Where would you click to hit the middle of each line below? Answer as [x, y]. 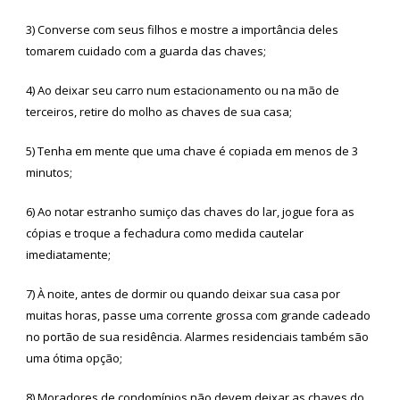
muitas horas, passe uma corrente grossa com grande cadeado [198, 315]
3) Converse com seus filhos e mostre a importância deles [182, 29]
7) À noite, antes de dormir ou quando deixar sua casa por [183, 293]
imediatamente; [68, 254]
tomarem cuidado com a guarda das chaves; [146, 50]
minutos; [49, 172]
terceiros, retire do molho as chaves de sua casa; [159, 111]
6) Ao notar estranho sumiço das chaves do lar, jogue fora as [190, 211]
